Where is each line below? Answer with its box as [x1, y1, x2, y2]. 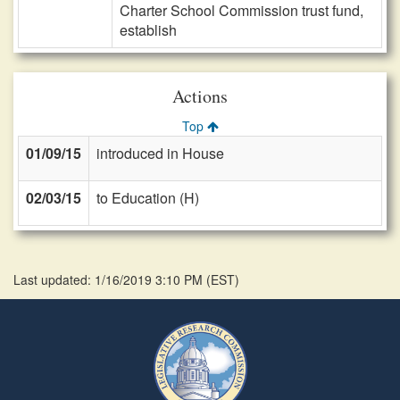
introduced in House [96, 143, 224, 163]
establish [120, 20, 177, 40]
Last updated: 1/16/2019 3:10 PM [13, 271, 206, 288]
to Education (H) [96, 187, 199, 208]
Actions [172, 84, 228, 108]
